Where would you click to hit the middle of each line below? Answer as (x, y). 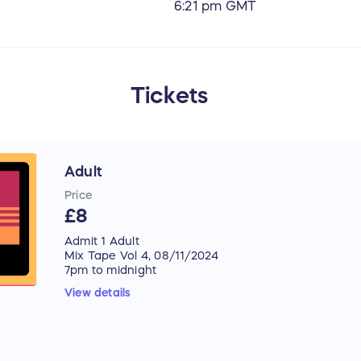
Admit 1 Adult (102, 241)
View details (98, 293)
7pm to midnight (111, 270)
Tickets (169, 95)
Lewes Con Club (113, 285)
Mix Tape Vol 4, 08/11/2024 (142, 256)
